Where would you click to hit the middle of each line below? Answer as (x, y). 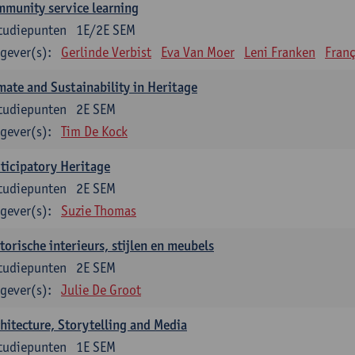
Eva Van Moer (198, 52)
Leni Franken (280, 52)
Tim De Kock (94, 131)
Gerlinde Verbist (106, 52)
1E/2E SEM (106, 30)
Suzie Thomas (99, 210)
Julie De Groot (101, 290)
